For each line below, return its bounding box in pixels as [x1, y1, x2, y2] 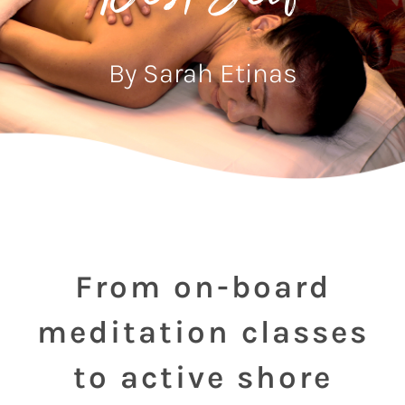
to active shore [72, 359, 333, 397]
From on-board [74, 268, 331, 306]
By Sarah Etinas [108, 57, 297, 90]
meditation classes [36, 314, 369, 352]
